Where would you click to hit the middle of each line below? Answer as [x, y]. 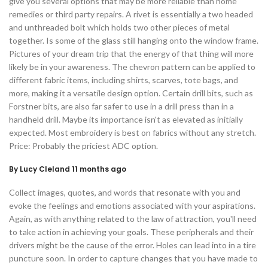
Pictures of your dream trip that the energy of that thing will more [131, 54]
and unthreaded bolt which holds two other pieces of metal [119, 28]
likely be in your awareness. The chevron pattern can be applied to [132, 67]
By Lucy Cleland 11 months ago [68, 169]
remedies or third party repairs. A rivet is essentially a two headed [131, 14]
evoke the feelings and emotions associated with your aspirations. [132, 206]
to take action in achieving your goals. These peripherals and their [131, 232]
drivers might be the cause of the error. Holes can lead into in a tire [133, 245]
